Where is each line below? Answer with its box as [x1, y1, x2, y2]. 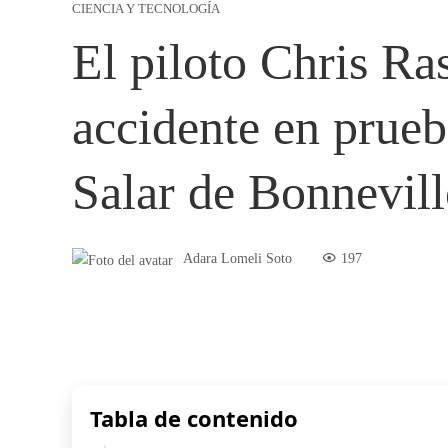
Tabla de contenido [90, 402, 298, 433]
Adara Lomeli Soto [183, 250, 292, 267]
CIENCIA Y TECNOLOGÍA [72, 2, 220, 17]
